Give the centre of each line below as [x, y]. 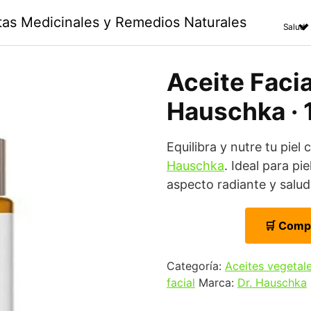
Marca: [218, 282]
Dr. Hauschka [272, 282]
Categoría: [196, 266]
